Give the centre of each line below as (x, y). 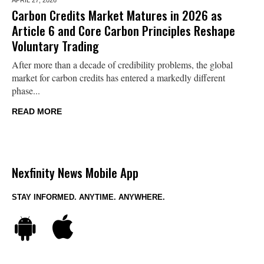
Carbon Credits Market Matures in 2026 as (117, 15)
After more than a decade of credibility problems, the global (122, 64)
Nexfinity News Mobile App (75, 172)
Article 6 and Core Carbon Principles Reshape (123, 30)
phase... (26, 90)
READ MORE (37, 111)
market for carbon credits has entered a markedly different (118, 77)
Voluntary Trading (55, 45)
